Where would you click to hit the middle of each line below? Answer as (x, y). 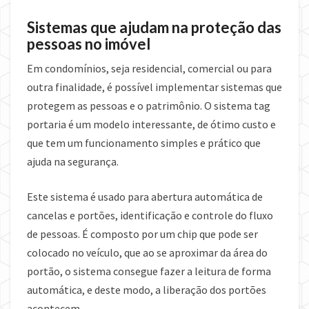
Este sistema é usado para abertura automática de (145, 197)
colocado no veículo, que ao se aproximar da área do (147, 253)
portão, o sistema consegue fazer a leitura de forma (149, 271)
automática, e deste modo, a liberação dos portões (147, 290)
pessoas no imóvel (89, 44)
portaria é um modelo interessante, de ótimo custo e (151, 124)
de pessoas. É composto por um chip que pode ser (142, 234)
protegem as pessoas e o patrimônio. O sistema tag (149, 106)
